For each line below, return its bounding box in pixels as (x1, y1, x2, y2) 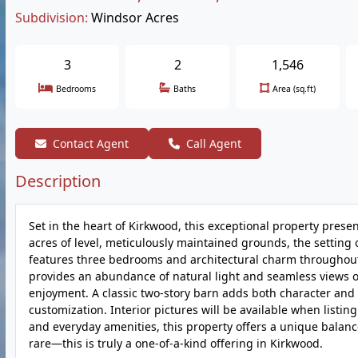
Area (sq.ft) (272, 83, 316, 94)
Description (15, 170, 101, 192)
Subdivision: (15, 9, 88, 26)
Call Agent (186, 136, 241, 151)
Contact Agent (53, 136, 129, 151)
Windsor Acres (91, 9, 179, 26)
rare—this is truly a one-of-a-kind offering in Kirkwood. (29, 336, 323, 351)
